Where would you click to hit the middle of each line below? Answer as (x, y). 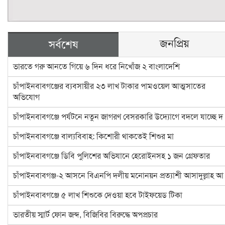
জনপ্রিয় (174, 44)
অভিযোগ (26, 97)
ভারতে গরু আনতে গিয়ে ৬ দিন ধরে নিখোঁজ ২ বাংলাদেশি (96, 67)
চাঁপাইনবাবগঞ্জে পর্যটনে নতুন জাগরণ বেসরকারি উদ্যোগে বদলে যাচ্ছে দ (118, 117)
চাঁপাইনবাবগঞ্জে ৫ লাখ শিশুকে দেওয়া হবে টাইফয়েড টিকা (98, 195)
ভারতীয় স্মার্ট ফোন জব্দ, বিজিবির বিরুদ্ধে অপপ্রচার (85, 215)
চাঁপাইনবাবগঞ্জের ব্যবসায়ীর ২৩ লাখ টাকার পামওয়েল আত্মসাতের (109, 86)
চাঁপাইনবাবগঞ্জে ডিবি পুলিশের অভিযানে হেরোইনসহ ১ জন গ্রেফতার (111, 156)
